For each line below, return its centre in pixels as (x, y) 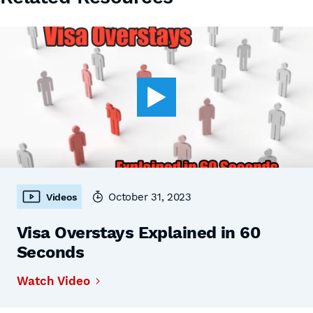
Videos (61, 197)
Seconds (51, 252)
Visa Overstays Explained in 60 (139, 233)
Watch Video (53, 281)
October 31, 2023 (150, 197)
